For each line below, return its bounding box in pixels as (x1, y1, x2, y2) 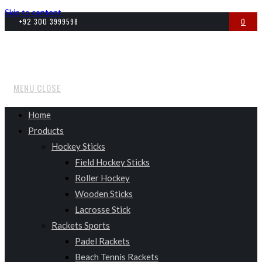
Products (28, 125, 64, 136)
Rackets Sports (51, 220, 110, 230)
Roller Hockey (75, 173, 130, 183)
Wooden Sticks (75, 188, 133, 199)
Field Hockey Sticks (75, 157, 150, 167)
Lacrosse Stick (75, 204, 130, 215)
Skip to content (5, 7, 61, 17)
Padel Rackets (75, 236, 130, 246)
